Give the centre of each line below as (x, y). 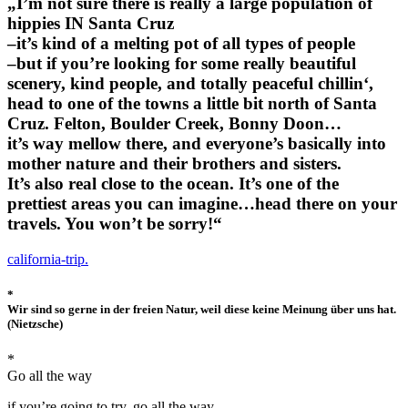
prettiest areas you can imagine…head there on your (202, 204)
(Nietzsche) (35, 324)
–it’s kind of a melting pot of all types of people (181, 44)
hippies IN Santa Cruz (91, 24)
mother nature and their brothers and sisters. (174, 164)
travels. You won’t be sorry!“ (115, 224)
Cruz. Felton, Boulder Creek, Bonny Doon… (174, 124)
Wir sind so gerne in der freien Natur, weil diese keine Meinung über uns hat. (202, 310)
